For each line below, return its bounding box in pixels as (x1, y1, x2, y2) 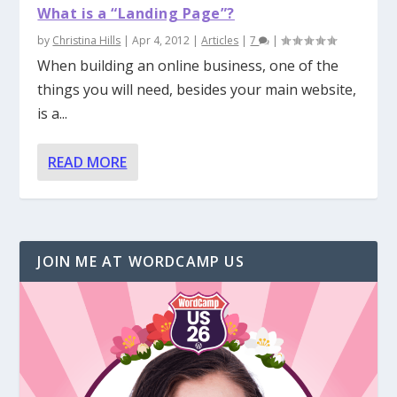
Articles (201, 32, 239, 48)
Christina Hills (52, 32, 121, 48)
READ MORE (48, 152, 128, 172)
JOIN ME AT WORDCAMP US (37, 251, 245, 271)
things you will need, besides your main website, (37, 79, 357, 99)
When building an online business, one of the (37, 55, 339, 75)
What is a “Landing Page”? (37, 3, 235, 23)
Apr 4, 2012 (132, 32, 191, 48)
